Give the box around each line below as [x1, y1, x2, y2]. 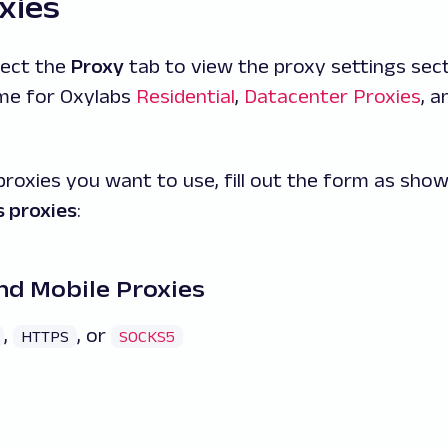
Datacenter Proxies [244, 85, 421, 108]
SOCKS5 [119, 328, 175, 346]
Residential [136, 85, 235, 108]
